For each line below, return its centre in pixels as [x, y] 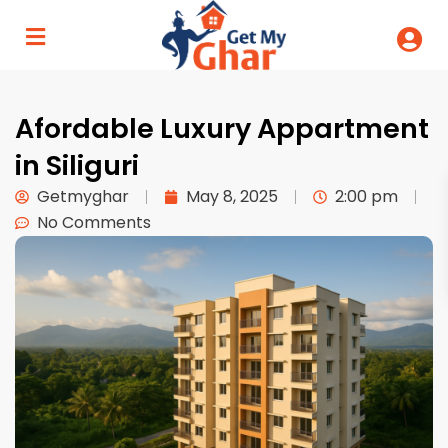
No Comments [94, 223]
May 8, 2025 [232, 197]
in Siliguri [77, 166]
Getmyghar [83, 197]
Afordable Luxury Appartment [222, 129]
